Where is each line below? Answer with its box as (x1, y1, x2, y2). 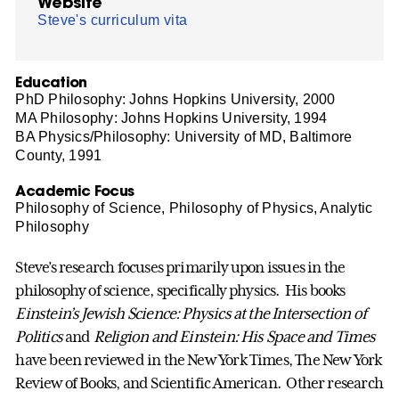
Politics (15, 328, 62, 346)
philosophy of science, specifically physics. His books (15, 281, 346, 300)
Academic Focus (15, 180, 134, 199)
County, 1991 (15, 147, 102, 163)
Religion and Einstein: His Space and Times (93, 328, 376, 346)
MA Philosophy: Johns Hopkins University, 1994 (15, 110, 328, 126)
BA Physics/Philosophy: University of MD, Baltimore (15, 128, 353, 144)
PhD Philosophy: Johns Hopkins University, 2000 (15, 91, 336, 107)
